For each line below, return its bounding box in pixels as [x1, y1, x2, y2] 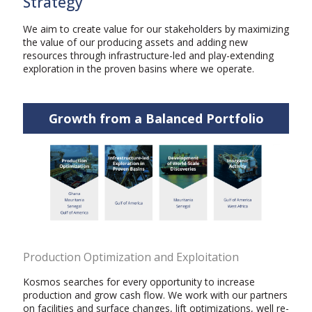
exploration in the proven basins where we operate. [23, 62, 254, 75]
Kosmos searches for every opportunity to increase [23, 275, 255, 288]
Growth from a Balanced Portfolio [48, 110, 264, 127]
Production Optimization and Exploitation [23, 249, 239, 265]
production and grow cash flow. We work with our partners [23, 288, 288, 302]
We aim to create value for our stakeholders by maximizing [23, 22, 289, 36]
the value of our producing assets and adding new [23, 36, 248, 49]
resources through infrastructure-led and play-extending [23, 49, 274, 62]
